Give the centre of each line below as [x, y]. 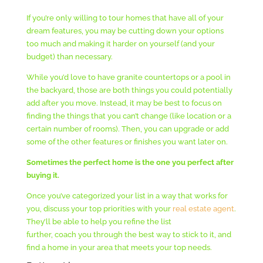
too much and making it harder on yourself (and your [120, 43]
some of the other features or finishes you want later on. [127, 141]
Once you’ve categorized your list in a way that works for [127, 195]
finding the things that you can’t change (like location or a [129, 116]
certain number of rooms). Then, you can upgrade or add [127, 129]
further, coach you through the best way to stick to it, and [129, 234]
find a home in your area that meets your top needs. [119, 247]
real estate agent [203, 208]
